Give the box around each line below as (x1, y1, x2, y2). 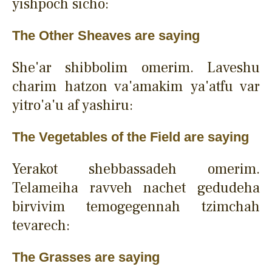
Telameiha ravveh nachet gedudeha (12, 178, 260, 197)
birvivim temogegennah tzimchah (12, 197, 260, 216)
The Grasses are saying (12, 249, 160, 265)
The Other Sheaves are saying (12, 27, 200, 43)
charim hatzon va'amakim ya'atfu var (12, 76, 260, 96)
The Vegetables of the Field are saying (12, 129, 249, 144)
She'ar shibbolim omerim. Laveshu (12, 58, 260, 77)
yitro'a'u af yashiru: (12, 95, 133, 115)
